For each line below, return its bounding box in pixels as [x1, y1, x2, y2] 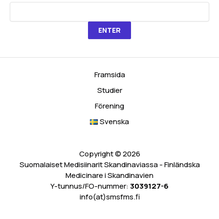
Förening [95, 101, 124, 111]
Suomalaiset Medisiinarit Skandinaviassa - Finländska [19, 159, 200, 170]
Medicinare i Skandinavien [66, 170, 153, 180]
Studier [97, 85, 122, 95]
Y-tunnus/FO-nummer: [50, 181, 130, 191]
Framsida [94, 69, 125, 80]
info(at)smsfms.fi [79, 192, 140, 202]
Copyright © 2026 [79, 149, 140, 159]
